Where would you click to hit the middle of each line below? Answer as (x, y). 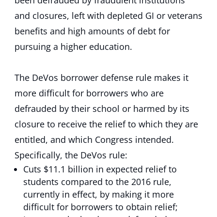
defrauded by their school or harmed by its (102, 108)
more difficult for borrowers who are (89, 93)
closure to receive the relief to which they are (106, 124)
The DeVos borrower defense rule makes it (101, 77)
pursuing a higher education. (73, 46)
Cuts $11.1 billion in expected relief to (100, 169)
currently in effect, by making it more (99, 194)
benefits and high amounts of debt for (92, 31)
